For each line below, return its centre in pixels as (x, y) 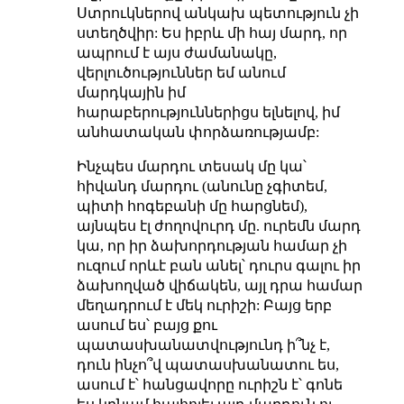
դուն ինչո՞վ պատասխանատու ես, (207, 365)
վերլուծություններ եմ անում (181, 73)
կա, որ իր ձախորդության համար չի (211, 246)
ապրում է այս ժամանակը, (176, 53)
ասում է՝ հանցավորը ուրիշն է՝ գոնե (209, 385)
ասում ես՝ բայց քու (147, 326)
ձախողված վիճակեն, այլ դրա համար (219, 286)
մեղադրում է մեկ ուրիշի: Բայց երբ (204, 306)
